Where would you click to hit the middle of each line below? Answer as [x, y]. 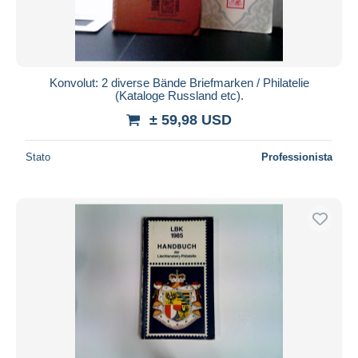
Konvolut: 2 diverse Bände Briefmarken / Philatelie [179, 82]
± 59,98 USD [191, 119]
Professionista [297, 157]
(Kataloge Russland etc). [179, 95]
